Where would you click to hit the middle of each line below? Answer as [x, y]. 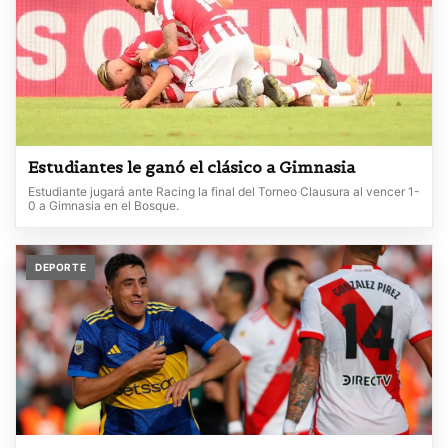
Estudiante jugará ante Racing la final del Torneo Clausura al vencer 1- [224, 191]
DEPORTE [61, 266]
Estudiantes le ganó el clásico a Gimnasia [191, 166]
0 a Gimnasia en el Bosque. [103, 205]
